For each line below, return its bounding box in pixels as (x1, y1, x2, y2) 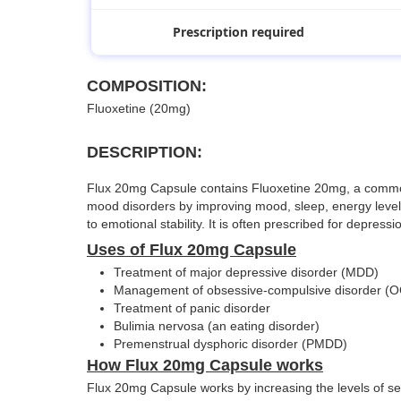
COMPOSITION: (87, 77, 207, 96)
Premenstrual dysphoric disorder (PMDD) (114, 337, 347, 352)
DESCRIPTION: (87, 143, 202, 162)
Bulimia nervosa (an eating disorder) (114, 319, 320, 334)
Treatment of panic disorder (114, 301, 270, 316)
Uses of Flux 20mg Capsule (87, 241, 296, 260)
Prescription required (173, 23, 304, 41)
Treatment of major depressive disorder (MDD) (114, 265, 379, 280)
